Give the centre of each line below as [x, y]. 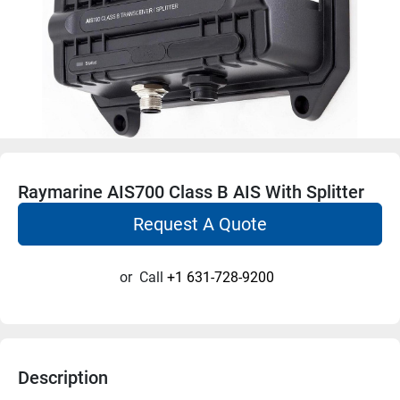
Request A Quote [200, 224]
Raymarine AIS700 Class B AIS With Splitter [191, 192]
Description [63, 377]
